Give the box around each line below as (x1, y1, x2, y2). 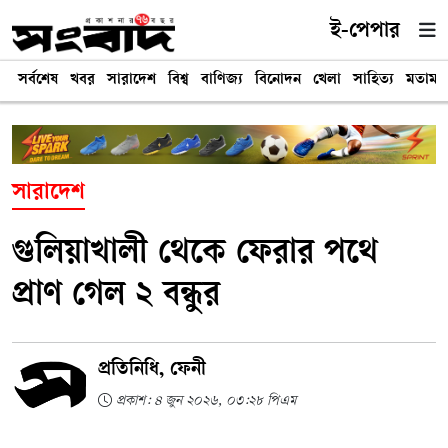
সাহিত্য (353, 71, 394, 89)
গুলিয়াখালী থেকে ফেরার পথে (12, 236, 378, 275)
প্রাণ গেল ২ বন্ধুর (12, 278, 220, 317)
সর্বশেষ (18, 71, 58, 89)
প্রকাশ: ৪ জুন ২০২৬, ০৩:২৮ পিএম (111, 394, 296, 410)
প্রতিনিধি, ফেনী (97, 360, 206, 383)
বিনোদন (255, 71, 301, 89)
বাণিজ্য (201, 71, 243, 89)
